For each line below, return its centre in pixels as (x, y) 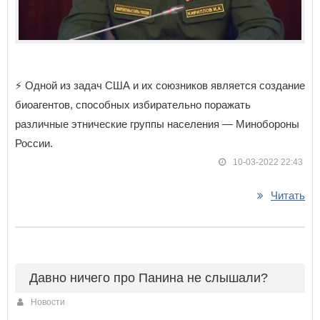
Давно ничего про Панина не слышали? (149, 277)
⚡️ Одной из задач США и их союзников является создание (160, 85)
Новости (48, 302)
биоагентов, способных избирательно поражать (133, 104)
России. (34, 143)
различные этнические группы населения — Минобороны (157, 124)
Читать (288, 195)
